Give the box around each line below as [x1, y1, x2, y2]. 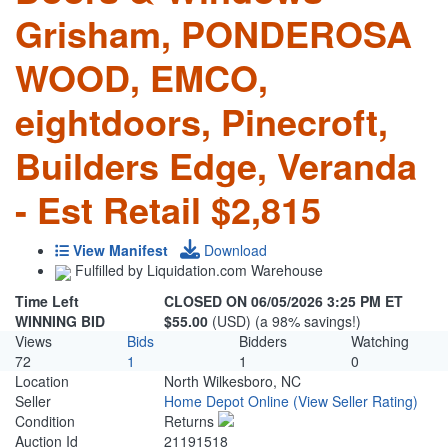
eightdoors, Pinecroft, [15, 95, 388, 148]
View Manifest [73, 240, 168, 261]
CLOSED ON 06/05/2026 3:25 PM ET [164, 291, 404, 312]
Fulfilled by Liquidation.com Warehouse [71, 260, 323, 281]
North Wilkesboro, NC [164, 371, 302, 392]
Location [15, 371, 69, 392]
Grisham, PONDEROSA [15, 7, 412, 60]
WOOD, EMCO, [15, 51, 268, 104]
